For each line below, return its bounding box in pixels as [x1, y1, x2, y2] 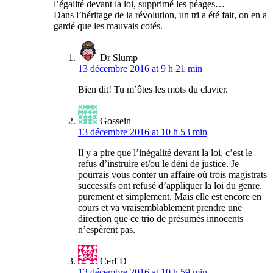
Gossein [100, 116, 131, 127]
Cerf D [100, 256, 127, 267]
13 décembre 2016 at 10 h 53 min [78, 127, 207, 138]
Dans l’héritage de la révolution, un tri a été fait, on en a [54, 10, 267, 21]
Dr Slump [100, 52, 138, 63]
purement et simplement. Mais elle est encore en [78, 191, 261, 202]
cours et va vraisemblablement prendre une [78, 202, 242, 213]
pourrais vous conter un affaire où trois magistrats [78, 169, 267, 180]
